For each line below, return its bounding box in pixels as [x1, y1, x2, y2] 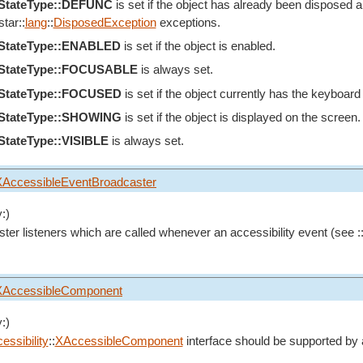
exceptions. [156, 15, 220, 29]
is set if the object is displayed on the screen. [121, 110, 361, 124]
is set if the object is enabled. [120, 39, 275, 53]
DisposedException [53, 15, 156, 29]
